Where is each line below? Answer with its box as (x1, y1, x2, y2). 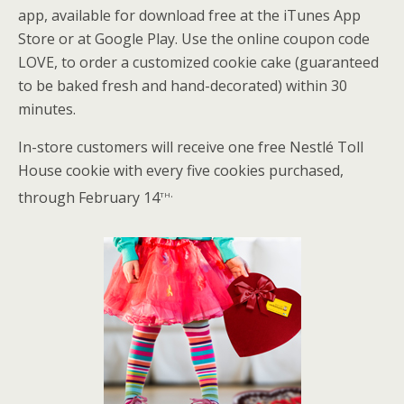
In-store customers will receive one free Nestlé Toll (18, 136, 363, 157)
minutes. (18, 98, 76, 119)
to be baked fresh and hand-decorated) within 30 (18, 75, 347, 96)
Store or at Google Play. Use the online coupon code (18, 28, 370, 49)
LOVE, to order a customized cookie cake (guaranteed (18, 51, 379, 72)
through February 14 (18, 188, 160, 208)
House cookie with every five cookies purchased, (18, 160, 344, 180)
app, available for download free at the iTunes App (18, 5, 361, 25)
